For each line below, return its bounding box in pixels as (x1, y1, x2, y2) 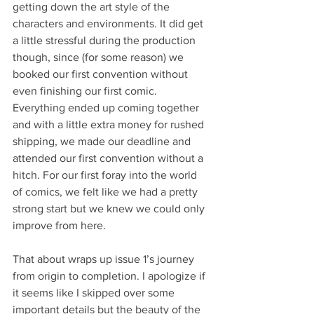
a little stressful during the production (13, 34, 198, 46)
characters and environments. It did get (13, 17, 206, 29)
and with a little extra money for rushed (13, 118, 207, 130)
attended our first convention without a (13, 151, 206, 164)
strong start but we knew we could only (13, 202, 207, 214)
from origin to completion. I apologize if (13, 269, 208, 282)
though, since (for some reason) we (13, 50, 186, 63)
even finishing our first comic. (13, 84, 160, 97)
